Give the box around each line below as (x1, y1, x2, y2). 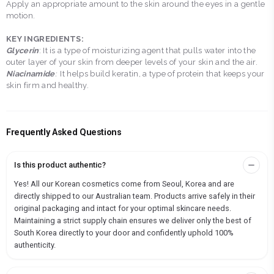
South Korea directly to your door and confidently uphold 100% (14, 228, 234, 238)
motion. (6, 11, 35, 21)
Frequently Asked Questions (6, 127, 122, 138)
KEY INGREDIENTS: (6, 34, 84, 44)
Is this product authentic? (14, 160, 106, 170)
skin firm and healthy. (6, 81, 89, 91)
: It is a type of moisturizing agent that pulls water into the (39, 46, 256, 56)
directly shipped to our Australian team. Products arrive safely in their (14, 191, 255, 201)
